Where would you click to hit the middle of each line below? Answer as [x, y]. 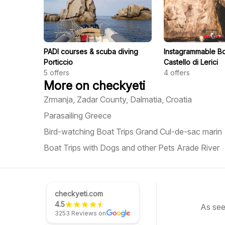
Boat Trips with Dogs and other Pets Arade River [132, 148]
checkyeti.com [79, 194]
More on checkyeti [94, 86]
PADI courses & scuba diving [91, 51]
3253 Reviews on [80, 213]
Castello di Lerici [191, 62]
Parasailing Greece [78, 116]
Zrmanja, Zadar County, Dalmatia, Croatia [118, 99]
